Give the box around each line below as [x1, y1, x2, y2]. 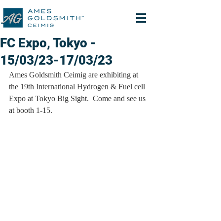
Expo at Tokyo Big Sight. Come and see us [9, 94, 147, 103]
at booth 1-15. [9, 106, 52, 114]
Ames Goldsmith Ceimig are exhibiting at [9, 71, 140, 79]
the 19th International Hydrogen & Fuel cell [9, 82, 147, 91]
